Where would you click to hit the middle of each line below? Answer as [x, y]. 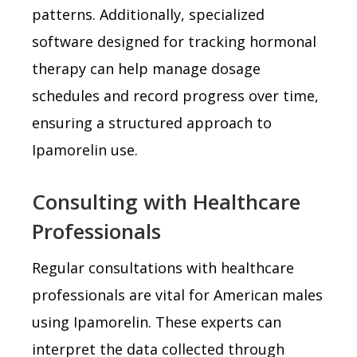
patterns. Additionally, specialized [148, 14]
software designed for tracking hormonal [174, 41]
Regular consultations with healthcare [163, 267]
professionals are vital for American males [177, 294]
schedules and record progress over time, [175, 95]
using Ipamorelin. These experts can [157, 322]
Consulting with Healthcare [166, 201]
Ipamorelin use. [85, 149]
